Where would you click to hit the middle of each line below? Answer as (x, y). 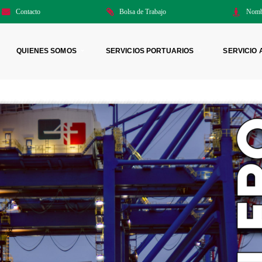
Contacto (28, 12)
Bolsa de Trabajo (143, 12)
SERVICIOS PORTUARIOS (150, 51)
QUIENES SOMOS (46, 51)
